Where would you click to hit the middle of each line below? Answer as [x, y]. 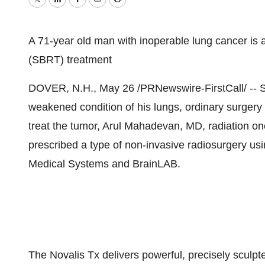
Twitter [52, 7]
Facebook [100, 7]
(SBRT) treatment [70, 60]
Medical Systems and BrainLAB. [104, 164]
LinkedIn [77, 7]
